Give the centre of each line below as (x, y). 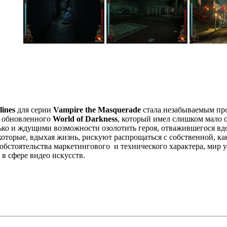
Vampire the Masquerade (97, 109)
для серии (34, 109)
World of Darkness (85, 119)
